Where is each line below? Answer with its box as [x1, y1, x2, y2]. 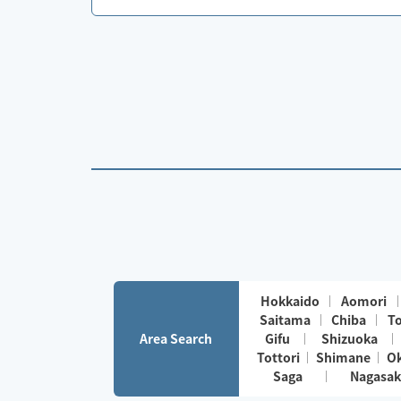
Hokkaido [260, 292, 320, 311]
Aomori [341, 292, 388, 311]
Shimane [316, 348, 371, 367]
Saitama [260, 311, 311, 329]
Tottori [257, 348, 301, 367]
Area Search [140, 329, 212, 348]
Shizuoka [320, 329, 378, 348]
